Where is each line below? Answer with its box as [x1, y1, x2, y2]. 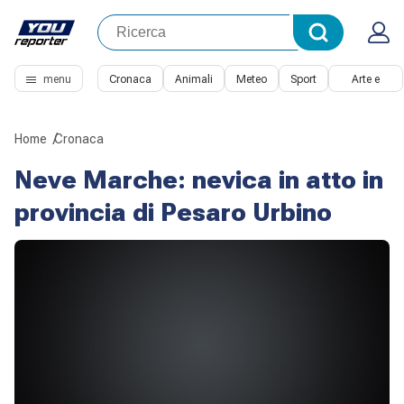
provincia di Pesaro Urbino [14, 197, 332, 227]
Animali [175, 73, 213, 86]
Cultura [347, 100, 384, 113]
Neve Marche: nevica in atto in [14, 165, 383, 195]
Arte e [352, 73, 380, 86]
